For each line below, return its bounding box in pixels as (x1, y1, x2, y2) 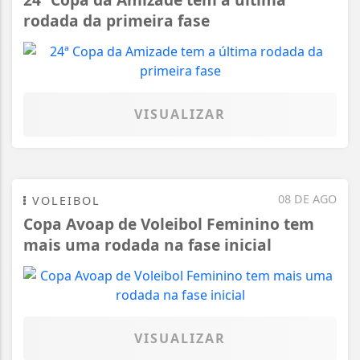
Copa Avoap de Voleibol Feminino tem (23, 212, 314, 235)
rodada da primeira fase (23, 9, 210, 31)
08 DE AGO (278, 190, 337, 207)
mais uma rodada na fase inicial (23, 233, 272, 256)
